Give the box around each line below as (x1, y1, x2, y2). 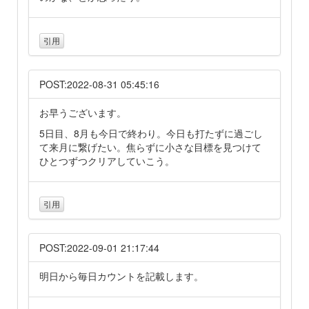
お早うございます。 (39, 105, 126, 119)
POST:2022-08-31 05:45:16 (39, 77, 159, 91)
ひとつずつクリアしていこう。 (39, 153, 175, 168)
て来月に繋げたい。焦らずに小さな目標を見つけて (39, 139, 261, 154)
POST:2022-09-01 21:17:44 (39, 240, 159, 255)
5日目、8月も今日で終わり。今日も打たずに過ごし (39, 126, 263, 140)
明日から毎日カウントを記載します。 (39, 268, 203, 283)
